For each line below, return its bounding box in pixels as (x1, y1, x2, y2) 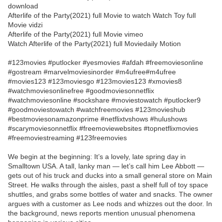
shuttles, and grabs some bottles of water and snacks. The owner (8, 190, 213, 199)
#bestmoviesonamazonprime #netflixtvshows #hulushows (8, 115, 187, 123)
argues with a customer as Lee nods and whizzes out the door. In (8, 200, 212, 208)
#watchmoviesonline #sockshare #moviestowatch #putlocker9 (8, 96, 201, 105)
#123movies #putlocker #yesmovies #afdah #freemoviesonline (8, 58, 203, 67)
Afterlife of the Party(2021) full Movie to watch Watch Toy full (8, 11, 196, 20)
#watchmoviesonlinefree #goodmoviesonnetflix (8, 87, 154, 95)
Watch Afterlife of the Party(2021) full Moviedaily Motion (8, 40, 181, 48)
